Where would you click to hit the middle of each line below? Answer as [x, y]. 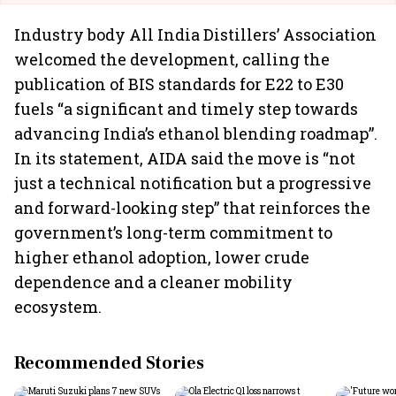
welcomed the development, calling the [172, 59]
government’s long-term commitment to [173, 232]
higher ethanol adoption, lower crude [162, 257]
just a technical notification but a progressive [193, 183]
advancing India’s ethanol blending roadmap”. [196, 133]
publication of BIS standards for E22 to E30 [179, 84]
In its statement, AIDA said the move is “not [185, 158]
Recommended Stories [109, 363]
